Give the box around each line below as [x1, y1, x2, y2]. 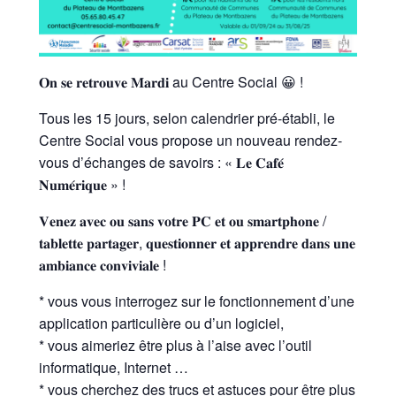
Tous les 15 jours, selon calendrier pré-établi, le [38, 107, 335, 128]
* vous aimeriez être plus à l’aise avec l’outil [38, 334, 312, 355]
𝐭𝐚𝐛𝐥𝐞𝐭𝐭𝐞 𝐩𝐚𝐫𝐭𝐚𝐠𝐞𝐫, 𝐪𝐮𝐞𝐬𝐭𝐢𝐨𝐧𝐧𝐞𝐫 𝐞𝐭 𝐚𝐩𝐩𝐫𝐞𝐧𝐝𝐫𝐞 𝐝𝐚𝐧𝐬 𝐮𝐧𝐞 [38, 232, 355, 253]
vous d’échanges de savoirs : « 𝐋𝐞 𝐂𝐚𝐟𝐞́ [38, 151, 284, 172]
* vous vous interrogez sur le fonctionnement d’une [38, 290, 354, 311]
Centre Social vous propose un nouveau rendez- [38, 129, 342, 150]
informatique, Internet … [38, 356, 188, 377]
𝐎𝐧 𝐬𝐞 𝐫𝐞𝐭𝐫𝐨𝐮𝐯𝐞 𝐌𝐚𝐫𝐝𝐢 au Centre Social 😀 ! [38, 71, 303, 92]
